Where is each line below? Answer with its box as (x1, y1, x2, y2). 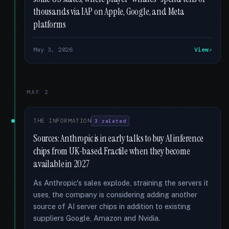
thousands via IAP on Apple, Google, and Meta (33, 6, 185, 18)
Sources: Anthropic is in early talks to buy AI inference (33, 132, 203, 145)
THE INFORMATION (33, 117, 91, 124)
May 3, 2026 (33, 45, 73, 54)
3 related (95, 118, 126, 124)
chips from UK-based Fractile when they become (33, 145, 190, 157)
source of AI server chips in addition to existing (33, 202, 191, 211)
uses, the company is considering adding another (33, 190, 197, 199)
